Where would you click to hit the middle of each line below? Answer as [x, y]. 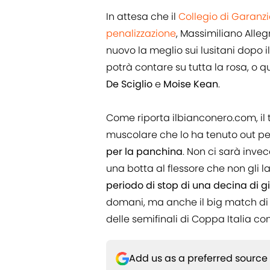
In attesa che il [142, 17]
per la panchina [144, 152]
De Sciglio [129, 84]
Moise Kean [191, 84]
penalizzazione [141, 34]
